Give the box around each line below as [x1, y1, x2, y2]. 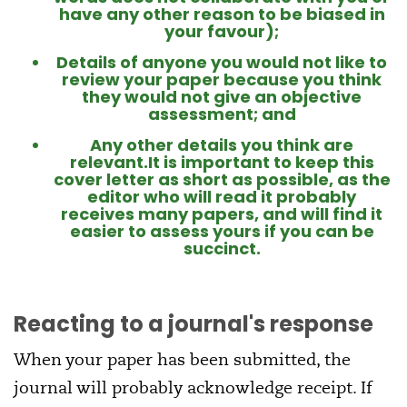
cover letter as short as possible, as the [53, 168, 391, 192]
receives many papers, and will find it [61, 203, 382, 226]
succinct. [183, 237, 261, 261]
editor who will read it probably [87, 185, 356, 209]
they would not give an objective [82, 85, 362, 109]
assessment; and [147, 103, 296, 126]
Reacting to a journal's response [14, 309, 373, 340]
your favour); [164, 20, 279, 44]
